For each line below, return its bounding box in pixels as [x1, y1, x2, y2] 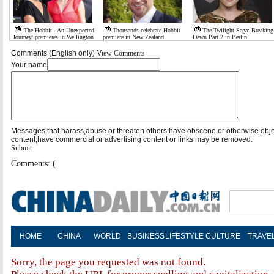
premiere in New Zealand [103, 34, 164, 40]
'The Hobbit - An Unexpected [23, 27, 94, 34]
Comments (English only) [11, 49, 97, 57]
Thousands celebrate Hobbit [113, 27, 180, 34]
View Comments [97, 49, 145, 57]
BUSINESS [127, 232, 165, 240]
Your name [11, 61, 47, 69]
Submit [11, 144, 32, 152]
